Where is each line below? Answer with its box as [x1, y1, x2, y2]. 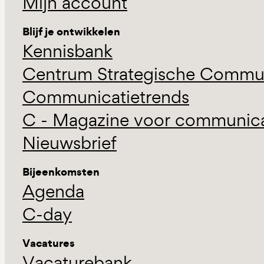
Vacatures [22, 235, 75, 252]
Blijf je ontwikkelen [22, 24, 120, 40]
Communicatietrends [22, 85, 189, 109]
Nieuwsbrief [22, 131, 117, 155]
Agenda [22, 180, 84, 203]
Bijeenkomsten [22, 164, 100, 180]
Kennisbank [22, 39, 113, 63]
